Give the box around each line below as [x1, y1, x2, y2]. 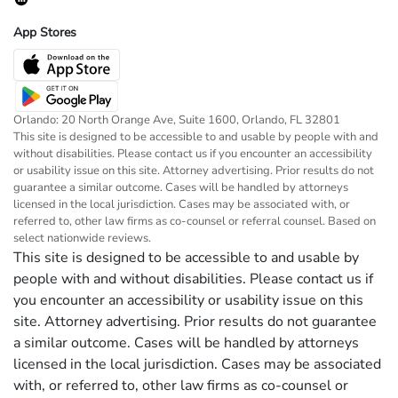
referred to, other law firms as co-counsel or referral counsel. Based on [13, 213, 376, 230]
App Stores [13, 24, 76, 42]
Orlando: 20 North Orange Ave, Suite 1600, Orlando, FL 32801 [13, 112, 340, 129]
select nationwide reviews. [13, 230, 151, 247]
